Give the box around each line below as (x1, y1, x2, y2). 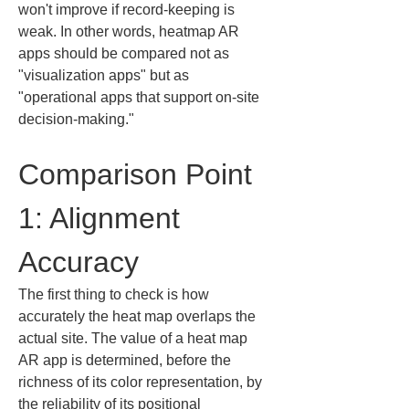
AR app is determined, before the (18, 352, 235, 368)
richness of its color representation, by (18, 374, 266, 390)
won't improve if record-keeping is (18, 2, 238, 17)
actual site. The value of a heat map (18, 330, 251, 346)
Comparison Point (18, 158, 260, 191)
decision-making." (18, 111, 134, 127)
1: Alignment (18, 202, 188, 235)
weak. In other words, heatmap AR (18, 24, 243, 39)
